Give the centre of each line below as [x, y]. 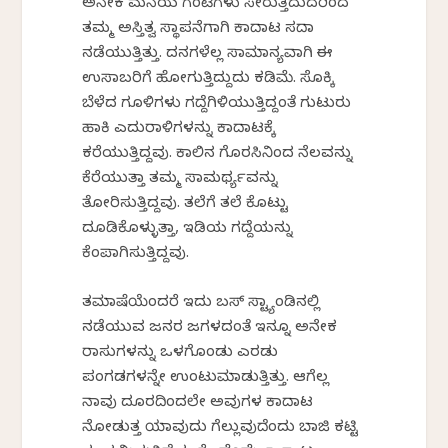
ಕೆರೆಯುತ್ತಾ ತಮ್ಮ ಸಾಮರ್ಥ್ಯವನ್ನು [180, 179]
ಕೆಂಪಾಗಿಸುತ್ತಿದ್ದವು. [136, 254]
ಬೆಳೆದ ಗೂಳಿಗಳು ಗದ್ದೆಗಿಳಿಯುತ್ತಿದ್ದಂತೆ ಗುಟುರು [217, 104]
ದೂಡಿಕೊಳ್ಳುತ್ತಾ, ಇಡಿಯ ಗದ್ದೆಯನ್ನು [188, 229]
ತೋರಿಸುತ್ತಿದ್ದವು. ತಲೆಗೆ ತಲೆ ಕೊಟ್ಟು [185, 204]
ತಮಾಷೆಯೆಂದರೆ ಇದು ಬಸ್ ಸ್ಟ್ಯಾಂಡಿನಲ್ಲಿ [201, 303]
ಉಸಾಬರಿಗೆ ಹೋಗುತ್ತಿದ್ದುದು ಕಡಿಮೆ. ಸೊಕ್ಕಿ [209, 79]
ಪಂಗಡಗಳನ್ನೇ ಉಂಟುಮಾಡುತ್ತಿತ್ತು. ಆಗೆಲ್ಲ [206, 378]
